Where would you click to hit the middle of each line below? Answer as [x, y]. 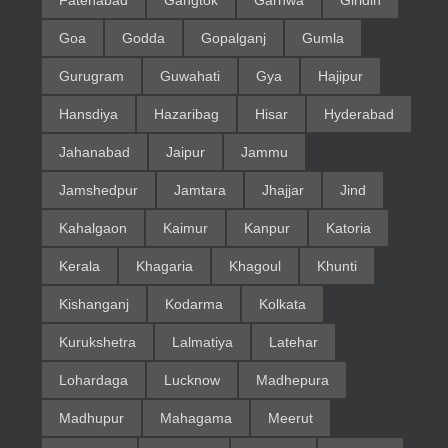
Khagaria [164, 266]
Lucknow [191, 380]
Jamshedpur [98, 190]
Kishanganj [93, 304]
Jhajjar [282, 190]
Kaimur [185, 228]
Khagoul [254, 266]
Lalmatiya [202, 342]
